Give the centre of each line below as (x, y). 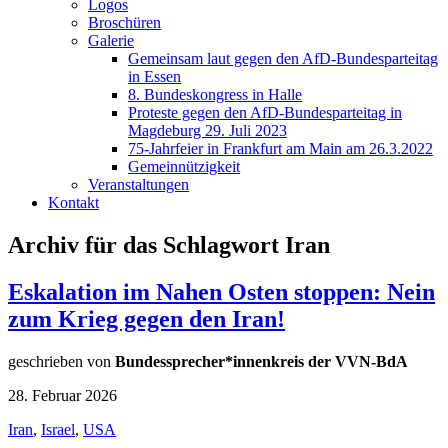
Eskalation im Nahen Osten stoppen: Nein (221, 291)
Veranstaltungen (138, 184)
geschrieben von (61, 361)
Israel (58, 429)
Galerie (111, 40)
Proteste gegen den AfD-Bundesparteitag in (265, 112)
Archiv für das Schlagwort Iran (169, 244)
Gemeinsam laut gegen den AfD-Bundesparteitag (283, 58)
